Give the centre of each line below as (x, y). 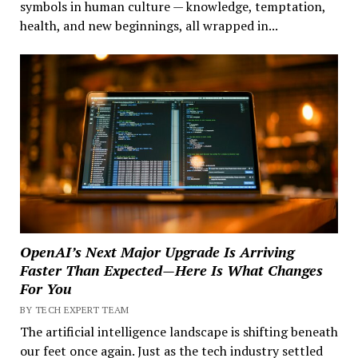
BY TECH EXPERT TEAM (74, 309)
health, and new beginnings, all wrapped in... (149, 25)
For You (46, 288)
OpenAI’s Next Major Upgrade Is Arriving (157, 251)
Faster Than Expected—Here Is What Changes (171, 270)
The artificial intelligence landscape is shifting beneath (179, 331)
